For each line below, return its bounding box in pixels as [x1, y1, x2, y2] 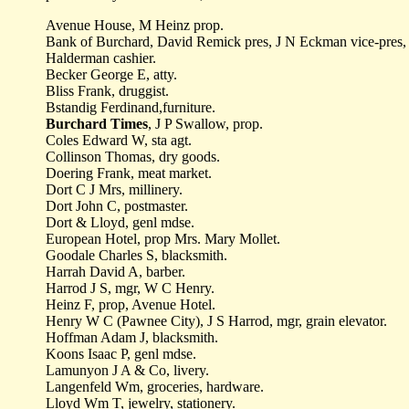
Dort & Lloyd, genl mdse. [46, 215, 194, 230]
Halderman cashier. [46, 50, 156, 66]
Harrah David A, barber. [46, 264, 185, 279]
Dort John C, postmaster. [46, 198, 188, 214]
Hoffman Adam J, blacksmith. [46, 330, 218, 345]
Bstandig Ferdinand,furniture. [46, 100, 215, 115]
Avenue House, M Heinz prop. [46, 17, 224, 33]
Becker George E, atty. [46, 67, 177, 82]
